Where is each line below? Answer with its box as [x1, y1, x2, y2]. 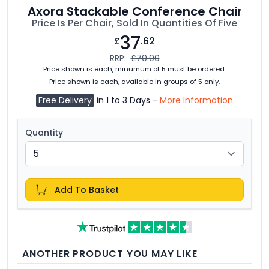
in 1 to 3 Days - [94, 94, 160, 106]
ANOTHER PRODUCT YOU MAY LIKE [22, 247, 198, 261]
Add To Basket [55, 184, 119, 196]
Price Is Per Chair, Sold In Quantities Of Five [32, 16, 237, 30]
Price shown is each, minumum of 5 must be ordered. [43, 64, 226, 74]
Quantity [25, 127, 63, 139]
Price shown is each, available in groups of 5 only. [49, 77, 220, 86]
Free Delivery [38, 94, 92, 106]
